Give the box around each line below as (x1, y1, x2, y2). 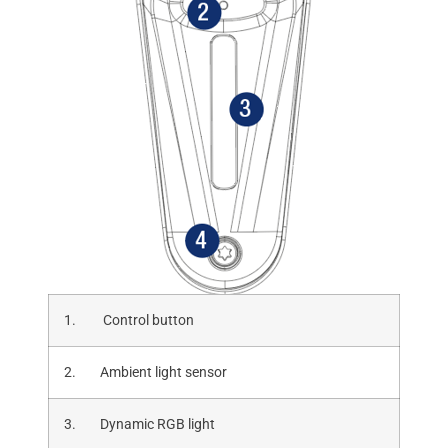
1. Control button (63, 312, 194, 330)
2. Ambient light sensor (63, 364, 227, 382)
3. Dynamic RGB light (63, 416, 215, 434)
